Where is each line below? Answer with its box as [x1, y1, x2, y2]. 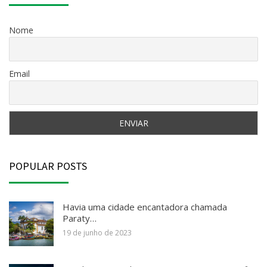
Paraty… [63, 212, 97, 224]
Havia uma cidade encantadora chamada [63, 200, 227, 213]
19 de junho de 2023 [63, 227, 132, 238]
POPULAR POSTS [9, 159, 87, 173]
